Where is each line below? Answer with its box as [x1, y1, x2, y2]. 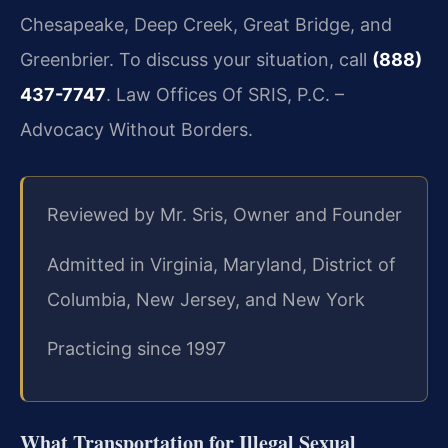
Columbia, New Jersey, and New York [47, 288, 365, 310]
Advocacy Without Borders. [20, 118, 253, 140]
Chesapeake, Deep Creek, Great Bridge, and [20, 13, 392, 35]
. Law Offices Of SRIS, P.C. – [106, 83, 344, 105]
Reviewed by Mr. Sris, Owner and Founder [47, 204, 402, 226]
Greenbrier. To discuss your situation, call [20, 48, 372, 70]
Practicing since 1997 [47, 338, 226, 360]
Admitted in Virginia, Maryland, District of [47, 253, 396, 275]
